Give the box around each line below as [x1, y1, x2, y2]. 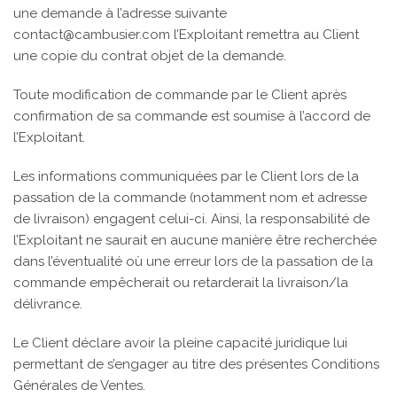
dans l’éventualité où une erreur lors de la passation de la [13, 253, 373, 269]
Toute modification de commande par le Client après [13, 87, 346, 103]
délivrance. [13, 296, 82, 312]
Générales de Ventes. [13, 378, 145, 393]
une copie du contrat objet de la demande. [13, 48, 286, 64]
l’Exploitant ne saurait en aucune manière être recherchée [13, 232, 377, 248]
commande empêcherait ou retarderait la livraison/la [13, 275, 348, 291]
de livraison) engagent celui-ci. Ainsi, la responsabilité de [13, 211, 370, 227]
